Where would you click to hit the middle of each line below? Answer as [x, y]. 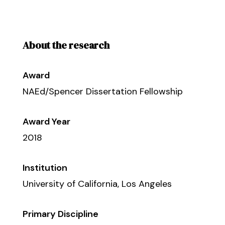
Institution [45, 168]
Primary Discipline [60, 214]
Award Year [46, 122]
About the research [66, 45]
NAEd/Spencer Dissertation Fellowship [102, 91]
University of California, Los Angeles [97, 184]
